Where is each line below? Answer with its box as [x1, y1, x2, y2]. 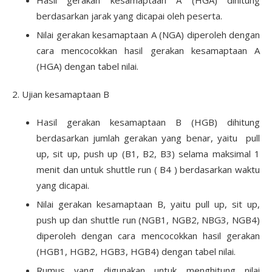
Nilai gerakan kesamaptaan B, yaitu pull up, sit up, [36, 197, 260, 210]
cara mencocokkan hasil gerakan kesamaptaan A [36, 44, 260, 56]
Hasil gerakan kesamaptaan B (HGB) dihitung [36, 115, 260, 128]
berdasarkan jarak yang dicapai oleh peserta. [36, 9, 222, 22]
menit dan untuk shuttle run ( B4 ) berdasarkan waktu [36, 163, 260, 175]
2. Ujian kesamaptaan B [12, 87, 109, 100]
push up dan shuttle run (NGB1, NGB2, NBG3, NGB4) [36, 213, 260, 226]
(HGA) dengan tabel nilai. [36, 59, 138, 72]
